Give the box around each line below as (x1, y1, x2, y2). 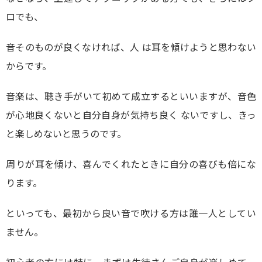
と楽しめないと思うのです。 (6, 126, 126, 140)
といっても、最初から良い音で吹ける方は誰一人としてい (6, 206, 256, 220)
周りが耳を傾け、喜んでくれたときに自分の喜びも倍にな (6, 157, 256, 171)
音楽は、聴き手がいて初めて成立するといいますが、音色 (6, 89, 256, 103)
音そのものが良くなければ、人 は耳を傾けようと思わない (6, 40, 256, 54)
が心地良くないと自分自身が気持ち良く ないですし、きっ (6, 108, 256, 122)
